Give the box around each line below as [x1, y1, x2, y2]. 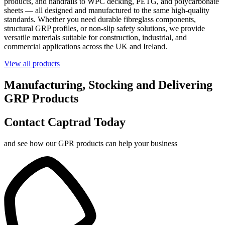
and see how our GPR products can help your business [4, 139, 177, 148]
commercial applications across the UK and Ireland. [4, 42, 167, 51]
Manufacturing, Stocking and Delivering [4, 78, 212, 92]
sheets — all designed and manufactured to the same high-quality [4, 6, 209, 15]
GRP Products [4, 92, 78, 105]
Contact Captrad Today [4, 115, 126, 129]
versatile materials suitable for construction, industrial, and [4, 33, 187, 42]
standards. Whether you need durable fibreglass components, [4, 15, 196, 24]
